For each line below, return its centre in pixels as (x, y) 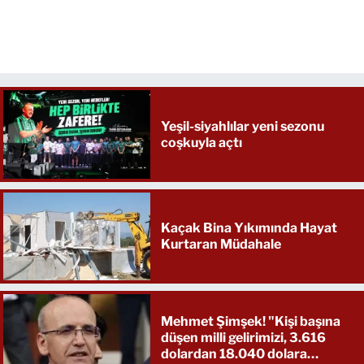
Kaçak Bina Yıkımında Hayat (249, 227)
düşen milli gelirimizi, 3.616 (243, 338)
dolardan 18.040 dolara (234, 354)
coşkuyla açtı (201, 142)
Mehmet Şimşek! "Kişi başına (250, 322)
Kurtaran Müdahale (221, 244)
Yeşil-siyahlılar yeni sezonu (242, 126)
